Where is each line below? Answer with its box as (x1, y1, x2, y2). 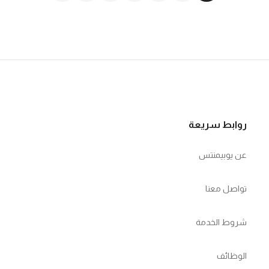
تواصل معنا (205, 184, 247, 194)
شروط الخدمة (195, 217, 247, 228)
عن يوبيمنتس (198, 150, 247, 160)
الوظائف (216, 251, 247, 261)
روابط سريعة (188, 119, 247, 130)
